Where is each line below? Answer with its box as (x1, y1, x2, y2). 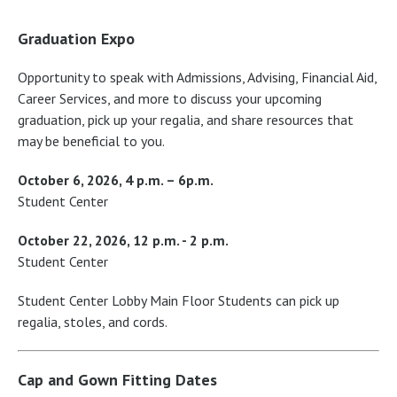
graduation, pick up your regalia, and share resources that (18, 110, 354, 128)
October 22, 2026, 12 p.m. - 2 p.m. (18, 230, 231, 249)
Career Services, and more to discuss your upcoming (18, 89, 322, 107)
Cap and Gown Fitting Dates (18, 369, 217, 390)
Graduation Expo (18, 27, 135, 49)
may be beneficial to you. (18, 131, 165, 150)
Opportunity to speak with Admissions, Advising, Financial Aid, (18, 67, 377, 86)
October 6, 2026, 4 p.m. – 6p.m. (18, 170, 214, 189)
